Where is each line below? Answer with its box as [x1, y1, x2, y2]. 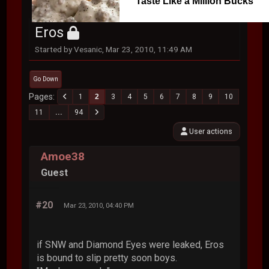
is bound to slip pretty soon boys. [37, 252, 178, 264]
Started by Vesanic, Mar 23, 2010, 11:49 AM [35, 44, 193, 54]
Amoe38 [41, 149, 85, 163]
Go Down [33, 75, 59, 83]
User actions [187, 127, 232, 136]
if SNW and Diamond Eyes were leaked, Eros [37, 239, 225, 250]
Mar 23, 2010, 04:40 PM [64, 201, 134, 210]
